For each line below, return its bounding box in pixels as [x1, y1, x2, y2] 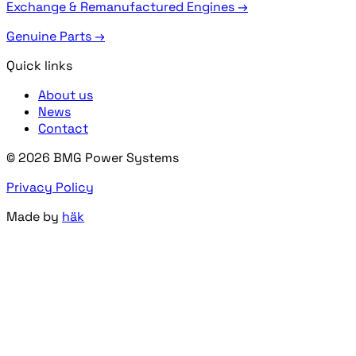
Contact [38, 119, 88, 137]
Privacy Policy [6, 178, 94, 195]
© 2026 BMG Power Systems [6, 149, 179, 166]
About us [38, 86, 93, 103]
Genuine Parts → [6, 27, 105, 44]
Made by [6, 207, 62, 225]
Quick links [6, 56, 72, 74]
